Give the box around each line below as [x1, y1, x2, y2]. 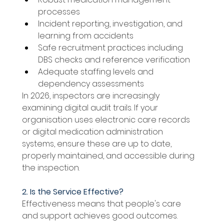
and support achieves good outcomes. [21, 210, 179, 222]
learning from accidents [37, 30, 135, 42]
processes [37, 6, 82, 18]
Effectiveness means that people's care [21, 198, 183, 210]
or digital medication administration [21, 126, 165, 138]
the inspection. [21, 162, 81, 174]
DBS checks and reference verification [37, 54, 192, 66]
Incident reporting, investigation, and [37, 18, 184, 30]
